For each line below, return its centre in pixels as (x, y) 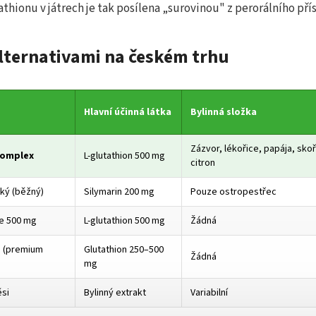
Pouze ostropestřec (233, 192)
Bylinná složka (224, 113)
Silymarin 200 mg (119, 192)
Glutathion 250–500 (124, 250)
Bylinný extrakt (115, 293)
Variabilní (209, 293)
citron (203, 163)
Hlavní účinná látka (128, 113)
